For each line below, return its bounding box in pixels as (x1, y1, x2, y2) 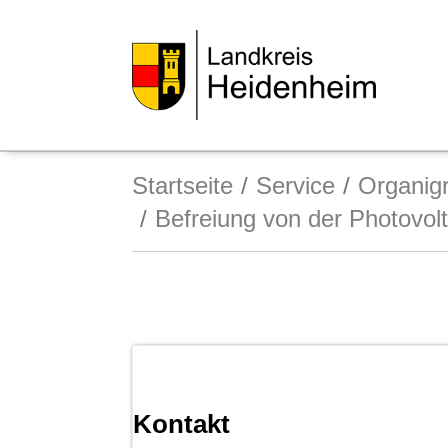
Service (256, 171, 335, 199)
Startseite (132, 171, 233, 199)
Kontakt (133, 409, 230, 438)
